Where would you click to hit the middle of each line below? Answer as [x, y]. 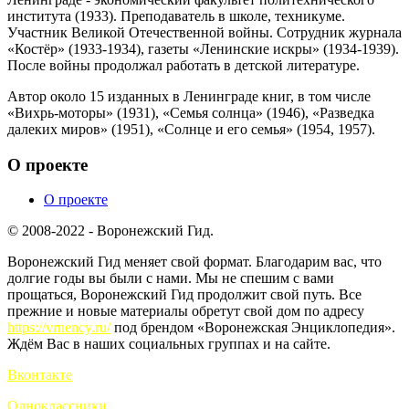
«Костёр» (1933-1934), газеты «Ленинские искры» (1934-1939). [203, 48]
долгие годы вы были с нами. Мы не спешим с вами [171, 278]
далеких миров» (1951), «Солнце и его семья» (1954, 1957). [191, 129]
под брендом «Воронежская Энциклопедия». [253, 328]
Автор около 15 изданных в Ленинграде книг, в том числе [189, 96]
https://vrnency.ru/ [59, 328]
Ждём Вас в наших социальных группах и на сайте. [169, 344]
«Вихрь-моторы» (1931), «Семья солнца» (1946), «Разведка [191, 112]
